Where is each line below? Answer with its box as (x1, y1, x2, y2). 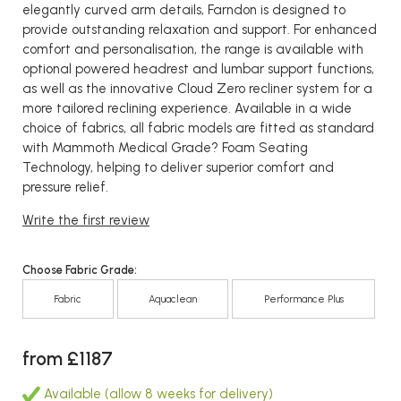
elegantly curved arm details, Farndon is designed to (22, 2, 346, 18)
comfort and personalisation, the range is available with (22, 41, 363, 57)
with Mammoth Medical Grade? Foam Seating (22, 140, 308, 156)
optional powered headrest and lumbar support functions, (22, 61, 374, 77)
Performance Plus (263, 292, 344, 305)
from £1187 (22, 346, 113, 370)
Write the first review (22, 212, 149, 228)
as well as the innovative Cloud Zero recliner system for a (22, 81, 372, 97)
